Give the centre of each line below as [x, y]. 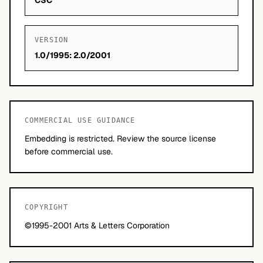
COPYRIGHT [46, 207]
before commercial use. [69, 151]
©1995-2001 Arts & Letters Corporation [97, 225]
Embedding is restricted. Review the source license [120, 139]
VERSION [52, 40]
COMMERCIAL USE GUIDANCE [80, 120]
